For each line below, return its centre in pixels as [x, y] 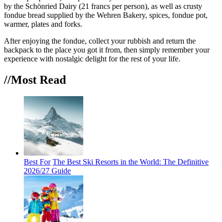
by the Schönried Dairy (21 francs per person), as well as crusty [103, 6]
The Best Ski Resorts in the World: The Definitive [131, 162]
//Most [22, 80]
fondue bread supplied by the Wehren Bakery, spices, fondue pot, [106, 15]
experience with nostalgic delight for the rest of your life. [92, 58]
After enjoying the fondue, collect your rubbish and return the [100, 41]
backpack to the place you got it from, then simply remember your [107, 50]
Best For [37, 162]
